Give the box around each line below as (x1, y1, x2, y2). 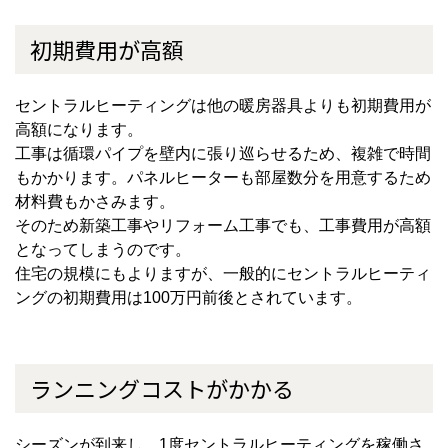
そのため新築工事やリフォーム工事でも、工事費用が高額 (15, 217, 431, 235)
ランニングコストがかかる (30, 372, 294, 405)
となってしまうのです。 (15, 241, 191, 259)
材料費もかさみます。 (15, 193, 175, 211)
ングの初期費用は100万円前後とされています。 (15, 289, 362, 307)
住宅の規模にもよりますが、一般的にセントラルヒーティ (15, 265, 431, 283)
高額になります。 (15, 121, 143, 139)
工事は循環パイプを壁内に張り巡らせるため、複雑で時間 (15, 145, 431, 163)
